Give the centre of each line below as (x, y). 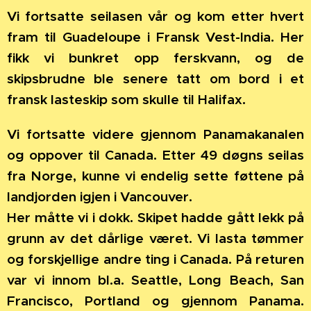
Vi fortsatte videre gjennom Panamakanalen (155, 134)
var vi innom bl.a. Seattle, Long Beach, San (155, 279)
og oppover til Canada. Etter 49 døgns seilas (155, 154)
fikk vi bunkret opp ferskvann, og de (155, 57)
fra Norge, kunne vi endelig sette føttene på (155, 175)
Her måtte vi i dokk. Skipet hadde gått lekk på (155, 217)
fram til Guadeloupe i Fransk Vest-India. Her (155, 36)
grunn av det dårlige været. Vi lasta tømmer (155, 238)
